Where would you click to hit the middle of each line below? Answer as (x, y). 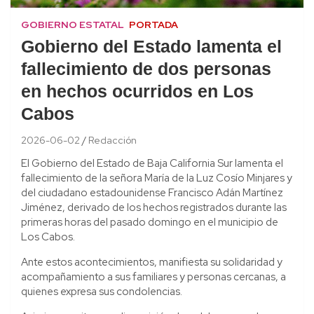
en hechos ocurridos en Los (137, 93)
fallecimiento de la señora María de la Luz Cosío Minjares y (157, 178)
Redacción (112, 140)
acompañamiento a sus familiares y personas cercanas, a (153, 277)
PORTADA (153, 24)
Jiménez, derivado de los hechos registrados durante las (154, 207)
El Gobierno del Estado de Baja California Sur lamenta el (152, 163)
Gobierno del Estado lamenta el (151, 48)
